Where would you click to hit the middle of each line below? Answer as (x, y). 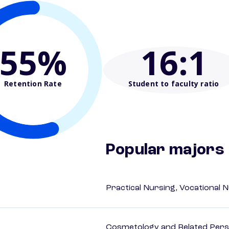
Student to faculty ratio (174, 83)
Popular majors (165, 151)
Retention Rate (33, 83)
